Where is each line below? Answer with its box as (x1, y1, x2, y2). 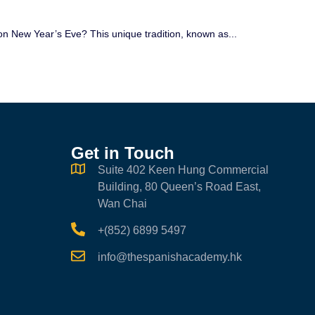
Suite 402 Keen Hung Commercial (98, 164, 269, 176)
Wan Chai (98, 198, 147, 210)
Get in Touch (71, 143, 174, 163)
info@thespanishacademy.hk (98, 251, 242, 264)
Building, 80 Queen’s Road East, (98, 181, 261, 193)
